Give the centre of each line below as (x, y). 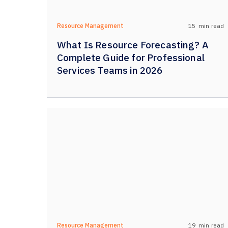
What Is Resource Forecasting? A (133, 45)
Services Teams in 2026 (110, 70)
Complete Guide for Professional (131, 58)
